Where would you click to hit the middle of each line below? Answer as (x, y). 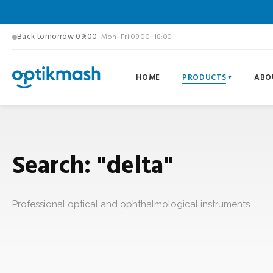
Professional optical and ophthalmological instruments (131, 204)
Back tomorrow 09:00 (57, 37)
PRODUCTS (204, 77)
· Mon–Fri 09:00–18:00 (135, 37)
